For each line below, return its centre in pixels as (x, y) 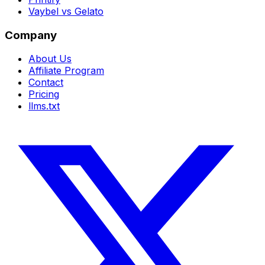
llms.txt (44, 106)
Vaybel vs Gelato (66, 11)
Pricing (44, 94)
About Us (50, 59)
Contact (46, 83)
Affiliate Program (66, 71)
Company (31, 35)
